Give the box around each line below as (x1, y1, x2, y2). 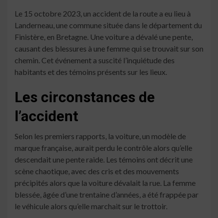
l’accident (15, 108, 78, 125)
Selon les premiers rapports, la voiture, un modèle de (15, 131, 186, 141)
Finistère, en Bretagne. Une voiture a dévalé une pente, (15, 32, 193, 42)
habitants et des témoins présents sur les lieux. (15, 67, 167, 77)
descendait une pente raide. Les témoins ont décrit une (15, 155, 193, 164)
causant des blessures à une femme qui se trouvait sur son (15, 44, 203, 54)
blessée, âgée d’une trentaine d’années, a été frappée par (15, 190, 199, 200)
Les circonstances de (15, 89, 155, 106)
